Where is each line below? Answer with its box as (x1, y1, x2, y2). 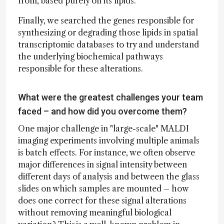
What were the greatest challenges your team (18, 92, 203, 102)
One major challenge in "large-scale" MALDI (18, 123, 189, 133)
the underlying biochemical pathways (18, 51, 163, 61)
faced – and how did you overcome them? (18, 106, 189, 116)
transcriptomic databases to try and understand (18, 39, 199, 49)
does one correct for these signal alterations (18, 195, 186, 205)
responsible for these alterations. (18, 63, 148, 73)
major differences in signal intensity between (18, 159, 187, 169)
